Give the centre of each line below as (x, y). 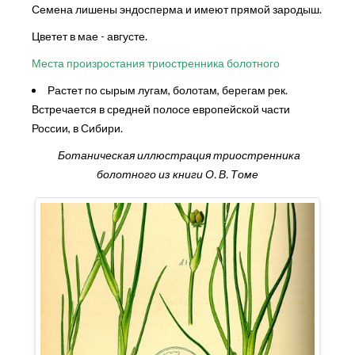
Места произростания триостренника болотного (156, 63)
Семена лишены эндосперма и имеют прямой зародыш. (177, 9)
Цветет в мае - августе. (90, 36)
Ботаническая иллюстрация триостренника (177, 155)
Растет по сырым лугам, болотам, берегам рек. (168, 90)
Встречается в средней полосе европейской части (161, 109)
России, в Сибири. (77, 128)
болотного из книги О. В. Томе (177, 174)
